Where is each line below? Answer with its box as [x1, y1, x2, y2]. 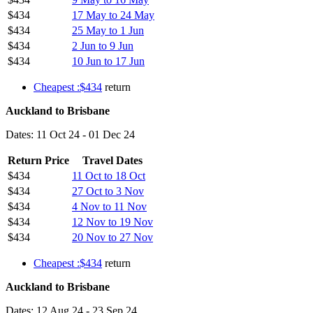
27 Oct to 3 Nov [72, 184, 144, 197]
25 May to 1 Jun [72, 24, 144, 36]
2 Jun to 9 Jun [72, 39, 133, 52]
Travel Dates [82, 154, 143, 166]
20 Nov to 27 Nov [72, 231, 153, 243]
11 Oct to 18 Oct [72, 169, 145, 182]
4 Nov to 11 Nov [72, 200, 147, 212]
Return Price [8, 154, 69, 166]
